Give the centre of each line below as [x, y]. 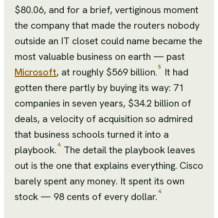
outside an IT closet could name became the [109, 41]
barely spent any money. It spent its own [100, 181]
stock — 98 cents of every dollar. [86, 197]
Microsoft [36, 72]
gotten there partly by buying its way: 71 [99, 88]
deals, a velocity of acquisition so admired [104, 119]
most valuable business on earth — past [100, 56]
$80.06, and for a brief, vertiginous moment [107, 10]
